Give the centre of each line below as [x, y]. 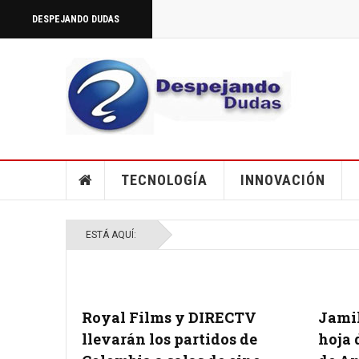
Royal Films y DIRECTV [169, 317]
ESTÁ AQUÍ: [113, 235]
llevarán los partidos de [169, 339]
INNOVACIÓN [282, 180]
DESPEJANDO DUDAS [76, 19]
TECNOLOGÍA [164, 180]
